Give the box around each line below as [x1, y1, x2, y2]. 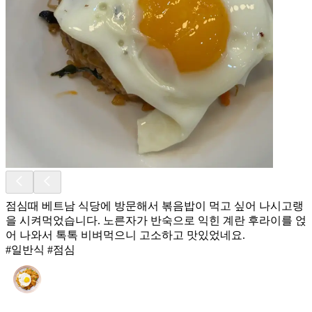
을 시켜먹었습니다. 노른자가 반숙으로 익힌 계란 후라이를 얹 [6, 214, 306, 226]
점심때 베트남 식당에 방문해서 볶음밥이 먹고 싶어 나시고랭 [6, 199, 304, 212]
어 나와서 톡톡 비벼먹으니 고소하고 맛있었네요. [6, 228, 245, 241]
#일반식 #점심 [6, 243, 75, 256]
